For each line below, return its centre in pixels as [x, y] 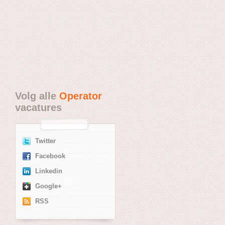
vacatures [38, 107]
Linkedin [49, 171]
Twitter [45, 141]
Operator [81, 96]
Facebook [50, 156]
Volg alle [37, 96]
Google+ [48, 186]
